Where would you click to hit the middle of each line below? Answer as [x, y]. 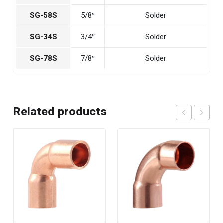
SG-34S [43, 37]
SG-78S [43, 58]
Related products [60, 112]
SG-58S [43, 15]
